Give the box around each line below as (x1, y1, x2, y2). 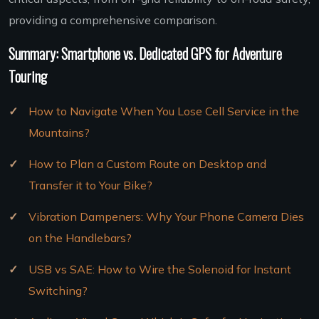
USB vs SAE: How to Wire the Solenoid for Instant (28, 262, 291, 277)
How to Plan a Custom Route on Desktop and (28, 157, 266, 172)
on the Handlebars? (28, 231, 132, 246)
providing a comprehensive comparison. (9, 13, 217, 28)
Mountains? (28, 125, 90, 140)
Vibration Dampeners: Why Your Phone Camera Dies (28, 209, 304, 224)
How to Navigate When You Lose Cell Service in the (28, 104, 299, 119)
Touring (9, 66, 47, 88)
